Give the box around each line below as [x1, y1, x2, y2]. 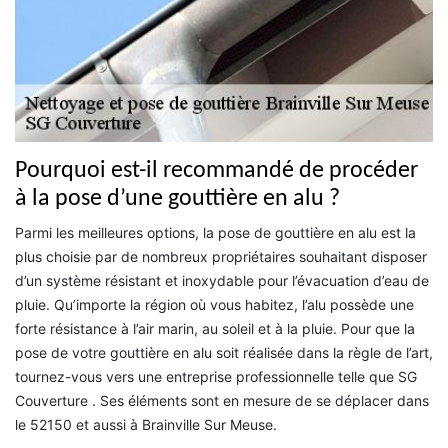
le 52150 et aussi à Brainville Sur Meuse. [15, 415, 277, 433]
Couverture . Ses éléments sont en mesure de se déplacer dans [15, 391, 429, 409]
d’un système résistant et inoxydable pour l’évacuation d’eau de [15, 271, 429, 289]
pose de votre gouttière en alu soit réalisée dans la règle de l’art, [15, 343, 433, 361]
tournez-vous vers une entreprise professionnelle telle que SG [15, 367, 417, 385]
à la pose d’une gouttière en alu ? [15, 186, 340, 211]
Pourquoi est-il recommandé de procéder [15, 158, 418, 183]
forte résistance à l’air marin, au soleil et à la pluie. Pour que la [15, 319, 415, 337]
